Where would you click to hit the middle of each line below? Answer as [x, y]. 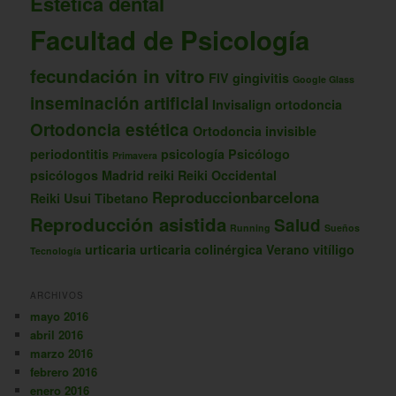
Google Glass [324, 80]
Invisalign [242, 105]
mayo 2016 [60, 316]
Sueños [343, 228]
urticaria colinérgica [202, 250]
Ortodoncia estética [110, 130]
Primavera [135, 156]
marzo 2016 [62, 353]
